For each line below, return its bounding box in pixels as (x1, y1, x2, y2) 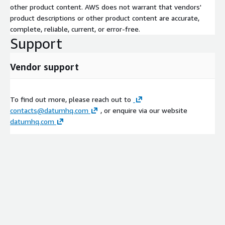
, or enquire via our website (98, 105, 187, 115)
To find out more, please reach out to (10, 94, 133, 103)
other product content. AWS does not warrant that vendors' (10, 2, 201, 11)
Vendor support (10, 61, 79, 72)
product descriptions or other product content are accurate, (10, 13, 199, 22)
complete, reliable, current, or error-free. (10, 24, 140, 33)
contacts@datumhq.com (10, 105, 88, 115)
